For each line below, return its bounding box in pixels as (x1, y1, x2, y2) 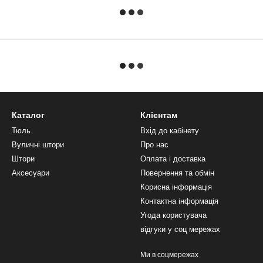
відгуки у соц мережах (140, 225, 220, 234)
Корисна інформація (140, 183, 212, 191)
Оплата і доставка (140, 154, 205, 163)
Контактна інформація (140, 197, 218, 205)
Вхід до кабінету (140, 126, 199, 135)
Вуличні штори (12, 140, 64, 149)
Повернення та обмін (140, 168, 214, 177)
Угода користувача (140, 211, 207, 220)
